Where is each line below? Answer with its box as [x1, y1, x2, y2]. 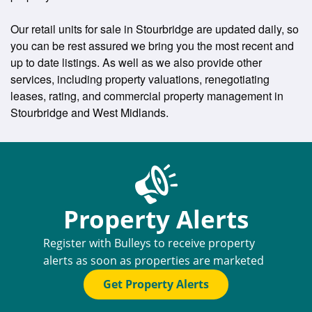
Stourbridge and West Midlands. [10, 104, 169, 120]
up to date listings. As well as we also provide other [10, 54, 262, 70]
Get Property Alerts [103, 276, 209, 292]
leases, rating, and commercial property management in [10, 88, 283, 104]
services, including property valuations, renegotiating [10, 71, 270, 87]
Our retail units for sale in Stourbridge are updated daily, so [10, 21, 299, 37]
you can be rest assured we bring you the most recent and [10, 38, 294, 54]
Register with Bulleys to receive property [42, 235, 255, 251]
